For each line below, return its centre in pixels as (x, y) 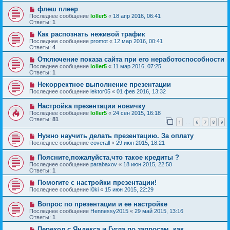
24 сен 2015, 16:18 (137, 113)
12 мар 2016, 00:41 (138, 41)
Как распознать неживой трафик (91, 34)
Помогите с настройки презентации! (97, 183)
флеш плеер (57, 9)
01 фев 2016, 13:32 (141, 91)
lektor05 (100, 91)
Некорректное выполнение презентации (104, 84)
